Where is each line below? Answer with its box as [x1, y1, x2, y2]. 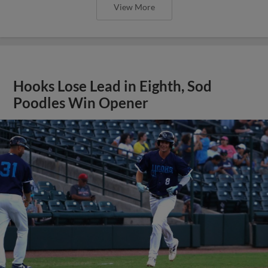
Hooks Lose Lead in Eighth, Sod [13, 77, 212, 95]
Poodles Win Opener [13, 94, 149, 111]
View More [113, 1, 155, 12]
